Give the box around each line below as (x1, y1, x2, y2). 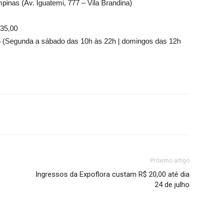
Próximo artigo (150, 157, 190, 164)
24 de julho (155, 180, 190, 189)
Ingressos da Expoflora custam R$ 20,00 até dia (35, 170, 190, 179)
